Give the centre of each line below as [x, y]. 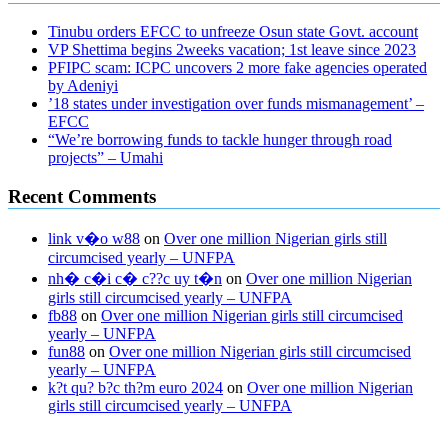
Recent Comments [82, 196]
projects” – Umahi [105, 157]
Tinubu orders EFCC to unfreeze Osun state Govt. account [233, 31]
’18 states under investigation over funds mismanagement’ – [236, 103]
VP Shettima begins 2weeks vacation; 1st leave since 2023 [232, 49]
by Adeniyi [83, 85]
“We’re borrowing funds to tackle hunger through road [220, 139]
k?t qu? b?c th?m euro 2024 [135, 388]
